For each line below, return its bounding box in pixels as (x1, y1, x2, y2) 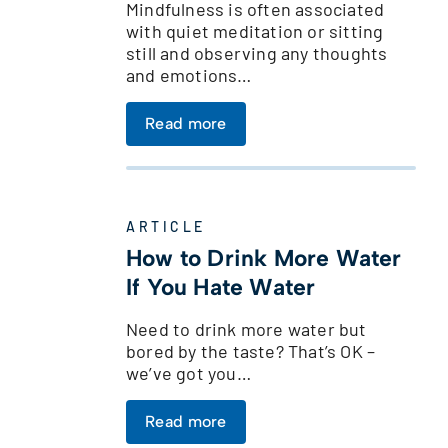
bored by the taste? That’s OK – (126, 339, 376, 362)
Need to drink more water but (126, 317, 367, 340)
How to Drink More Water (126, 243, 402, 272)
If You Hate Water (126, 272, 316, 301)
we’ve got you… (126, 361, 251, 384)
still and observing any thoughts (126, 41, 388, 64)
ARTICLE (126, 217, 206, 235)
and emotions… (126, 63, 252, 86)
